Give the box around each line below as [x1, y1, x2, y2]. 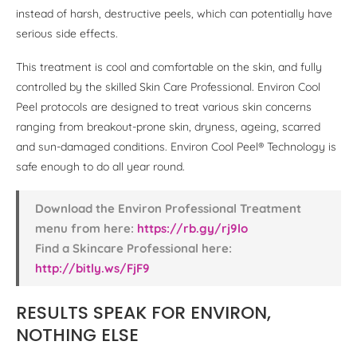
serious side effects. [16, 25, 118, 41]
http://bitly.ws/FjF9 [35, 260, 150, 276]
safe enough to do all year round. [16, 159, 185, 174]
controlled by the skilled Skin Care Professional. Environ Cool [16, 79, 320, 94]
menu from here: [35, 220, 137, 236]
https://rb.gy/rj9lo [137, 220, 248, 236]
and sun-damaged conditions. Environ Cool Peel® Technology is [16, 139, 336, 154]
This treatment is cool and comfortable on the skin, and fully [16, 59, 322, 74]
